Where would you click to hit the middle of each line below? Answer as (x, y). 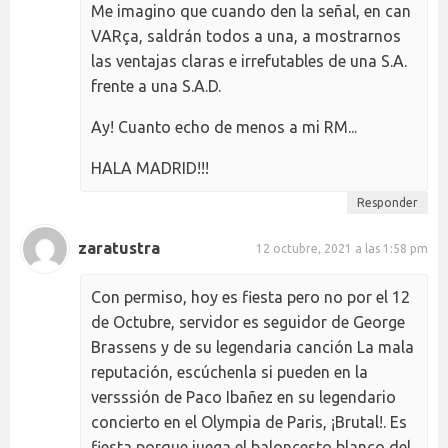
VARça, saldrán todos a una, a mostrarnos (246, 35)
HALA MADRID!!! (150, 167)
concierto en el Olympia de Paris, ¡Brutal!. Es (249, 421)
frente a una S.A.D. (156, 85)
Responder (387, 202)
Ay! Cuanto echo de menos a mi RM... (224, 126)
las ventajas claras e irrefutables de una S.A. (249, 60)
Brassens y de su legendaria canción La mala (252, 346)
